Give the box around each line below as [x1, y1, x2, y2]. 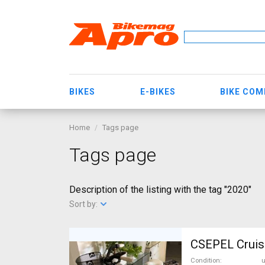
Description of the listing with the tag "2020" [69, 184, 251, 195]
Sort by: [69, 199, 99, 209]
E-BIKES [140, 86, 176, 96]
